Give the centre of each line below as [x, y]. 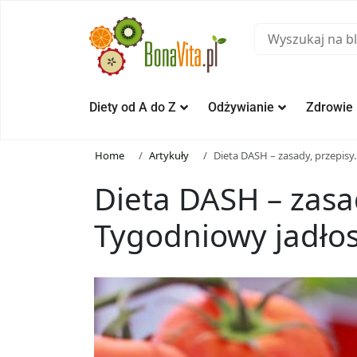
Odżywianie [241, 108]
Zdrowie [330, 108]
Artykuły [169, 156]
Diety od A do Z [133, 108]
